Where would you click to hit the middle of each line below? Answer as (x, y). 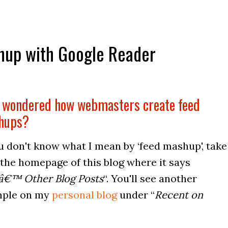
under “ (136, 194)
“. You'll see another (150, 178)
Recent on (179, 194)
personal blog (84, 194)
